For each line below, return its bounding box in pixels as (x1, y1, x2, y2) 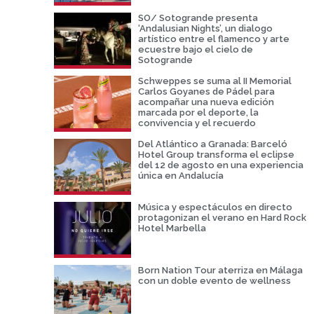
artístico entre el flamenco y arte (137, 33, 289, 44)
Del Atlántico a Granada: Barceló (137, 138, 287, 149)
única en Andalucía (137, 170, 224, 181)
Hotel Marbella (137, 222, 206, 233)
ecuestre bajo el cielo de (137, 43, 253, 55)
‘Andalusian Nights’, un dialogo (137, 22, 273, 34)
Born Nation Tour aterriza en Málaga (137, 264, 303, 275)
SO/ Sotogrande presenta (137, 12, 258, 23)
